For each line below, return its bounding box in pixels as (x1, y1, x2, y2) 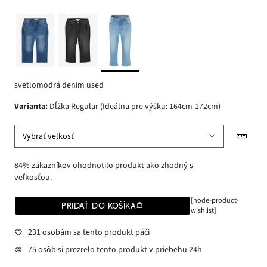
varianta (19, 101, 45, 113)
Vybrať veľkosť (23, 130, 74, 142)
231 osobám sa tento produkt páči (27, 226, 150, 238)
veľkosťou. (14, 172, 52, 184)
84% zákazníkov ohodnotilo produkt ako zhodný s (14, 160, 193, 172)
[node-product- (190, 195, 239, 206)
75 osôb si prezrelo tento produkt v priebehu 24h (27, 244, 202, 256)
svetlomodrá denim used (14, 79, 104, 91)
